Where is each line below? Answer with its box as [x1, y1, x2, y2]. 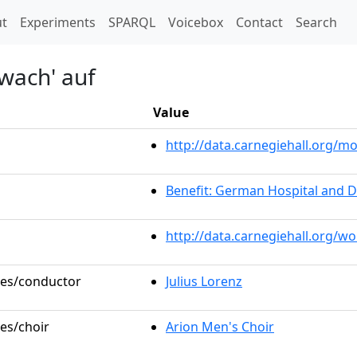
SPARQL [108, 14, 155, 31]
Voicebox [168, 14, 223, 31]
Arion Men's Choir [166, 318, 274, 335]
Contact [236, 14, 283, 31]
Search [296, 14, 337, 31]
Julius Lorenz [166, 273, 242, 290]
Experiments [20, 14, 96, 31]
